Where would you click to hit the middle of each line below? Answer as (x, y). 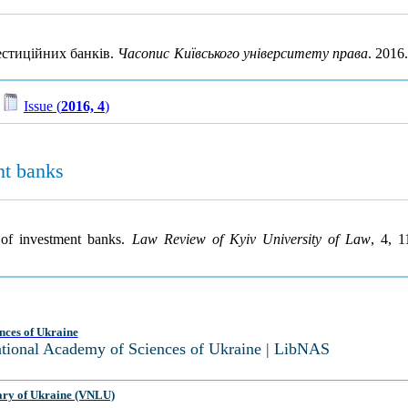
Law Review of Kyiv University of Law (251, 239)
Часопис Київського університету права (243, 54)
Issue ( (42, 106)
